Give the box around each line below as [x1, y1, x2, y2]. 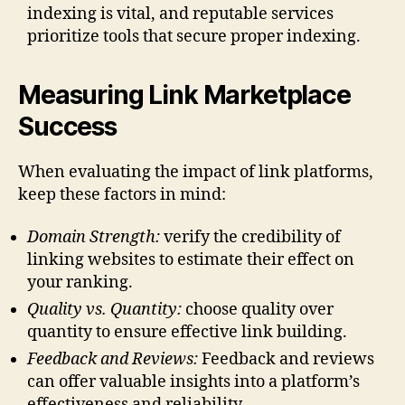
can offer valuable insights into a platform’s [27, 372, 360, 393]
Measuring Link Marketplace [18, 79, 351, 110]
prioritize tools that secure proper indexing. [27, 25, 361, 47]
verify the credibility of [160, 227, 341, 249]
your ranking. [27, 272, 133, 294]
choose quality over [182, 299, 334, 321]
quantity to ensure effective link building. [27, 322, 347, 344]
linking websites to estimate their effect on [27, 250, 354, 271]
